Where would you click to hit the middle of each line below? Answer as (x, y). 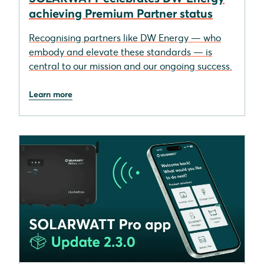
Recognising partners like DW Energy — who (125, 37)
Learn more (51, 94)
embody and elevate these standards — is (121, 52)
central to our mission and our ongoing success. (131, 66)
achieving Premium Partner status (121, 13)
